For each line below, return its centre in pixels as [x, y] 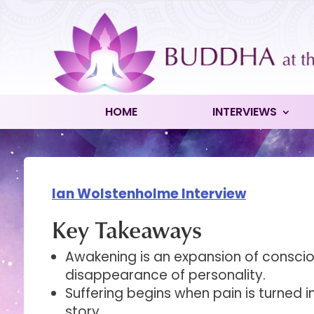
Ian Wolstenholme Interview [149, 193]
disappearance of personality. [165, 275]
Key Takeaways [127, 228]
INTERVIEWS [245, 112]
